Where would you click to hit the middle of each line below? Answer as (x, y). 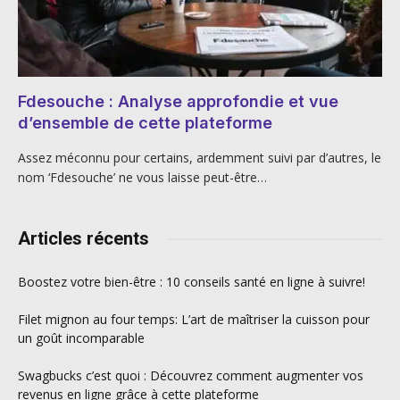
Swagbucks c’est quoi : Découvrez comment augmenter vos (191, 376)
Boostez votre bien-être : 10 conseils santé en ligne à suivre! (192, 282)
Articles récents (83, 239)
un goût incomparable (81, 338)
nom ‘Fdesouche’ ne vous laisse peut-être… (142, 178)
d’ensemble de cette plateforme (145, 123)
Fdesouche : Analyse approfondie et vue (178, 102)
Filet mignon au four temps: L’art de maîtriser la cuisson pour (194, 320)
